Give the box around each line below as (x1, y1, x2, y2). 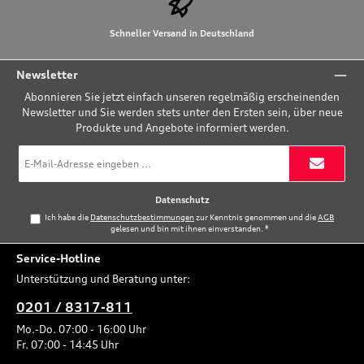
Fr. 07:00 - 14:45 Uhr (16, 338, 119, 352)
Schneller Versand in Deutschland (110, 28, 254, 40)
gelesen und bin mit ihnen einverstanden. (110, 223, 266, 233)
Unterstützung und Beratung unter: (16, 272, 190, 286)
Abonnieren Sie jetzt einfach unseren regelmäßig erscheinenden (24, 89, 340, 103)
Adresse (19, 172, 52, 184)
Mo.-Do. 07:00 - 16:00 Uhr (16, 323, 146, 336)
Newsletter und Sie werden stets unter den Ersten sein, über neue (21, 105, 343, 119)
